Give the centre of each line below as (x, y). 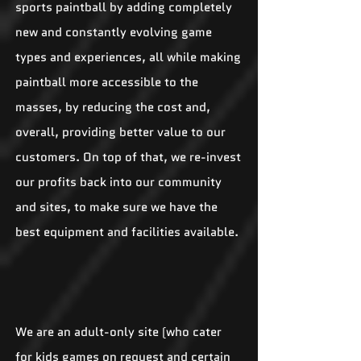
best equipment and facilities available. (127, 232)
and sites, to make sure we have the (116, 207)
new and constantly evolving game (114, 32)
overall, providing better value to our (120, 132)
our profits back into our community (118, 182)
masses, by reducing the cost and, (113, 107)
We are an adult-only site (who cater (118, 332)
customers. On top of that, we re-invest (128, 157)
